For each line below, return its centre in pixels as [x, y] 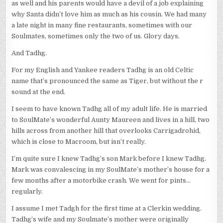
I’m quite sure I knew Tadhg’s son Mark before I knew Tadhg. [109, 159]
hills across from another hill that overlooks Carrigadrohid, [106, 131]
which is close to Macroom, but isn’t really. [79, 142]
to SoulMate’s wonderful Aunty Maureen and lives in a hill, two [111, 120]
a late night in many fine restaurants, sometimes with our [102, 25]
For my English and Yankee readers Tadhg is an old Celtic [103, 70]
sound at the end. [39, 92]
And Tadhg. [29, 53]
